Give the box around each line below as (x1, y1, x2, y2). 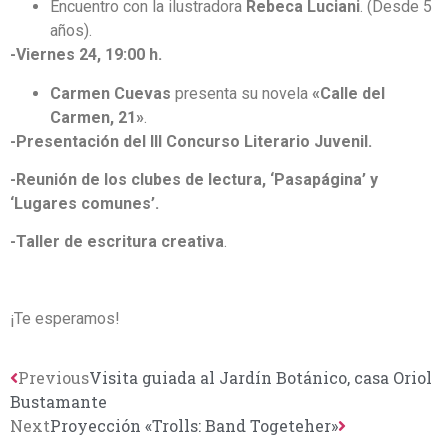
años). (50, 21, 92, 41)
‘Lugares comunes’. (10, 194, 159, 214)
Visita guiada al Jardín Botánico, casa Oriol (89, 366, 432, 388)
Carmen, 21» (50, 107, 144, 127)
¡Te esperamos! (10, 309, 120, 329)
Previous (18, 366, 89, 388)
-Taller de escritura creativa (10, 232, 224, 252)
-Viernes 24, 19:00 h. (10, 45, 162, 65)
